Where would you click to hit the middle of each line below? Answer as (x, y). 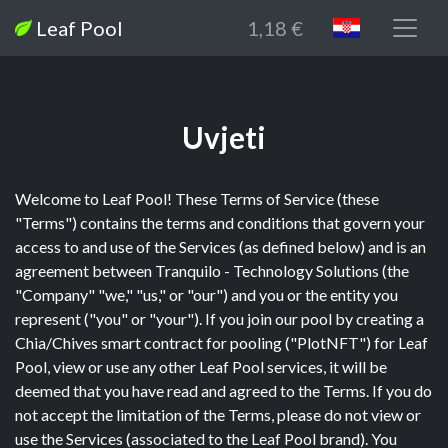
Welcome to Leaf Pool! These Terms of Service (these (197, 198)
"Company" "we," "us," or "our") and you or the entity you (206, 294)
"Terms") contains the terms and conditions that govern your (220, 222)
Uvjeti (224, 137)
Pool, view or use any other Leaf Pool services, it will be (201, 366)
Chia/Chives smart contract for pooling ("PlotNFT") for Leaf (221, 342)
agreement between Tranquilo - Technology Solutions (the (212, 270)
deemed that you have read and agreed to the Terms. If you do (223, 390)
